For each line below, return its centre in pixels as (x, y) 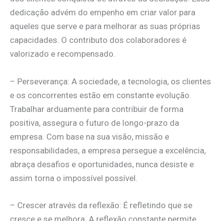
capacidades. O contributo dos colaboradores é (98, 40)
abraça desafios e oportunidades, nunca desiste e (102, 164)
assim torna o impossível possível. (74, 178)
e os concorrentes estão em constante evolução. (101, 95)
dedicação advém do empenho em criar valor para (103, 13)
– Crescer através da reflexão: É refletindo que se (101, 205)
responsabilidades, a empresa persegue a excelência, (108, 150)
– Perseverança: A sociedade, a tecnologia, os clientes (110, 81)
